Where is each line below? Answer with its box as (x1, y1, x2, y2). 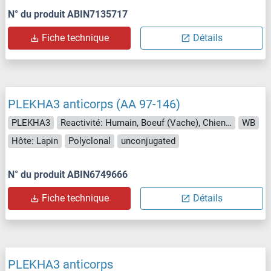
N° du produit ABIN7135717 (8, 8, 128, 20)
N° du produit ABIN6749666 (8, 168, 128, 180)
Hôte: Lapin (11, 135, 58, 147)
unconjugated (121, 135, 175, 147)
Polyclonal (68, 135, 111, 147)
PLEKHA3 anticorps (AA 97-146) (8, 96, 180, 111)
